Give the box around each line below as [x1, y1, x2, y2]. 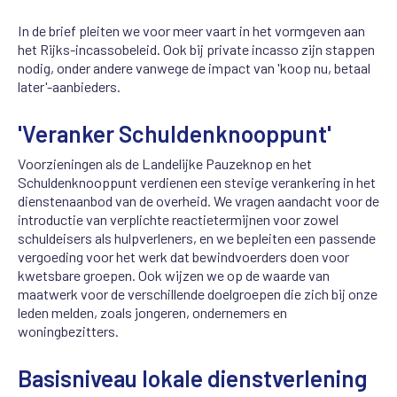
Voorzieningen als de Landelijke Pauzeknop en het [18, 155, 312, 173]
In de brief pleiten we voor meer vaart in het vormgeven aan [18, 21, 365, 39]
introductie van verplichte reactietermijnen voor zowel [18, 211, 339, 229]
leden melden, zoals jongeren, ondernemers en [18, 304, 287, 322]
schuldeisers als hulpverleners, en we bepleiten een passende [18, 230, 376, 247]
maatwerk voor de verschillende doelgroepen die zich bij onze [18, 285, 378, 303]
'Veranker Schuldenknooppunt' [18, 119, 331, 147]
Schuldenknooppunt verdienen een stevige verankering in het [18, 174, 376, 191]
